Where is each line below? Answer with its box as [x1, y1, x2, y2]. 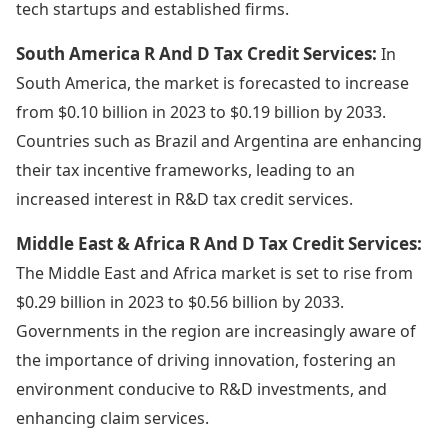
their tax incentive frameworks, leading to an [16, 158, 355, 181]
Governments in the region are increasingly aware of [16, 319, 416, 342]
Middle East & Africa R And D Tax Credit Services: [16, 231, 422, 255]
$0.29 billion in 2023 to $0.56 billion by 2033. [16, 290, 344, 313]
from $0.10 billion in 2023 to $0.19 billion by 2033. [16, 100, 386, 123]
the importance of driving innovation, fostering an [16, 348, 396, 371]
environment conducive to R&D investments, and [16, 377, 387, 400]
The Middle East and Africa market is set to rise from [16, 261, 413, 284]
